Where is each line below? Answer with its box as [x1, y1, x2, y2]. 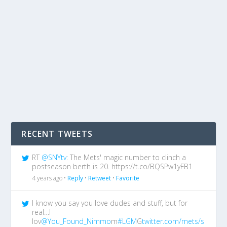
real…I [32, 207, 51, 217]
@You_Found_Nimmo [41, 216, 111, 226]
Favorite [116, 173, 140, 182]
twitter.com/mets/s [142, 216, 205, 226]
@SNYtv [42, 152, 67, 162]
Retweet [88, 173, 111, 182]
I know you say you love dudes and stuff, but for [32, 198, 188, 208]
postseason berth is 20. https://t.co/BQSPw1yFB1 [32, 161, 193, 171]
